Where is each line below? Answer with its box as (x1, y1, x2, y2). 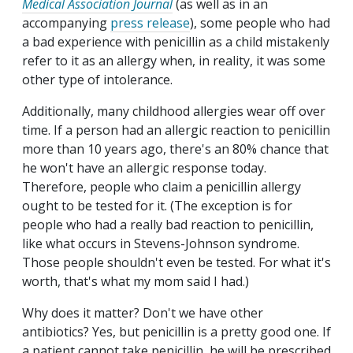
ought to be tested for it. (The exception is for (22, 197, 292, 215)
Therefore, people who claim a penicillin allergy (22, 178, 301, 196)
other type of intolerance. (22, 71, 173, 89)
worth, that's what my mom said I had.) (22, 273, 249, 291)
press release (110, 14, 190, 32)
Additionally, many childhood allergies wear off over (22, 102, 325, 121)
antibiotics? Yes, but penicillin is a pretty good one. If (22, 323, 331, 341)
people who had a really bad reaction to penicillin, (22, 216, 314, 234)
